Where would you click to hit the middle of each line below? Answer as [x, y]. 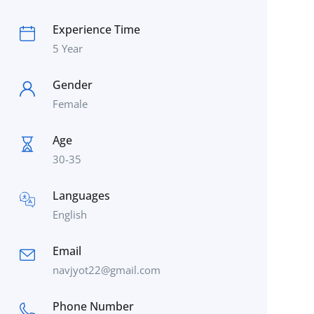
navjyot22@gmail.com [106, 270]
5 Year [67, 48]
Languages [81, 196]
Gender [72, 85]
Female [70, 104]
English [69, 214]
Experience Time [96, 29]
